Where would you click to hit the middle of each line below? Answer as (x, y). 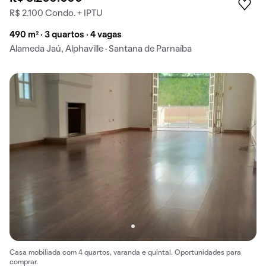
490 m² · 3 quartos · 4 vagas (66, 35)
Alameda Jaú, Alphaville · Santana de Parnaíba (101, 50)
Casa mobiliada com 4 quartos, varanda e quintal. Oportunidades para (125, 253)
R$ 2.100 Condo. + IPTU (56, 14)
